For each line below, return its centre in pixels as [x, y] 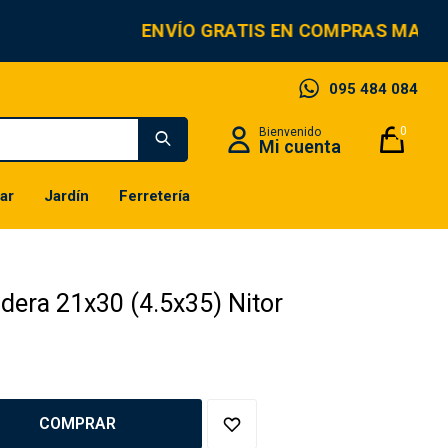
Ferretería [154, 196]
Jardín [66, 196]
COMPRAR [77, 423]
